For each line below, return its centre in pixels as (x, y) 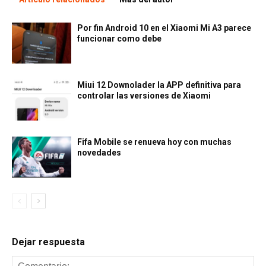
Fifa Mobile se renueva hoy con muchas (154, 142)
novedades (99, 153)
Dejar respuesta (48, 242)
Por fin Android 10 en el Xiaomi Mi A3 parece (164, 28)
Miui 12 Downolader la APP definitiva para (159, 85)
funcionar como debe (119, 39)
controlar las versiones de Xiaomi (144, 96)
